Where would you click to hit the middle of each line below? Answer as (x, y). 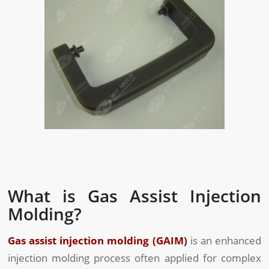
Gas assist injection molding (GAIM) (98, 240)
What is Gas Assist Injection (134, 195)
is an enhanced (224, 240)
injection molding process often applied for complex (134, 258)
